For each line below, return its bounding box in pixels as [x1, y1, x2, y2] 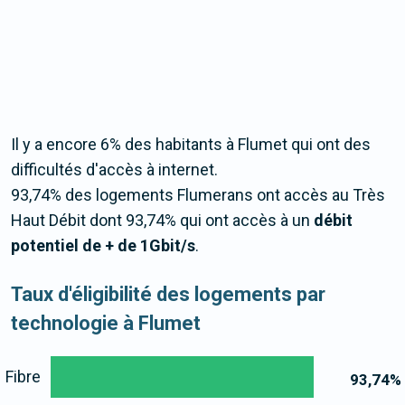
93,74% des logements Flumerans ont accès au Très [11, 185, 385, 205]
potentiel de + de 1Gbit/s [11, 236, 195, 256]
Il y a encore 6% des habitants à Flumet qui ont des [11, 135, 371, 155]
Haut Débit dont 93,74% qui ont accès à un [11, 211, 314, 231]
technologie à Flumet [11, 312, 201, 335]
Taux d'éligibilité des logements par [11, 283, 325, 306]
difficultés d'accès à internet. [11, 160, 218, 180]
